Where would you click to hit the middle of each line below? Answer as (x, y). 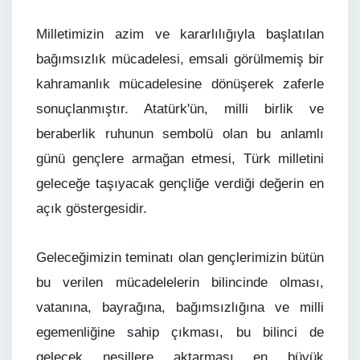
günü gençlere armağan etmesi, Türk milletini (180, 159)
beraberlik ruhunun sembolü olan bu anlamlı (180, 134)
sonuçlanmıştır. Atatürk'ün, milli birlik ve (180, 109)
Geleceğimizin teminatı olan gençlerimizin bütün (180, 258)
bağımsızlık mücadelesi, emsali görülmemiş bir (180, 59)
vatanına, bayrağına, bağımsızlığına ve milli (180, 307)
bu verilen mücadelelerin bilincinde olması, (180, 282)
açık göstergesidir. (92, 209)
